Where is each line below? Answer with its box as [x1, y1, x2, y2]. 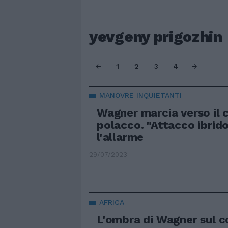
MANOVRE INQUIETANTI [99, 91, 182, 99]
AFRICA [99, 198, 124, 207]
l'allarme [97, 131, 144, 144]
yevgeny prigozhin [89, 27, 222, 45]
